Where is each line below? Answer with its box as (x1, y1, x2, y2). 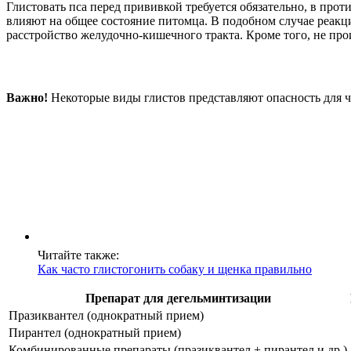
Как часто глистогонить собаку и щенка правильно (38, 262, 312, 277)
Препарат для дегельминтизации (85, 291, 271, 306)
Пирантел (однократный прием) (9, 326, 181, 340)
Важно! (6, 91, 48, 105)
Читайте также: (38, 248, 119, 262)
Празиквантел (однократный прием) (9, 309, 204, 323)
